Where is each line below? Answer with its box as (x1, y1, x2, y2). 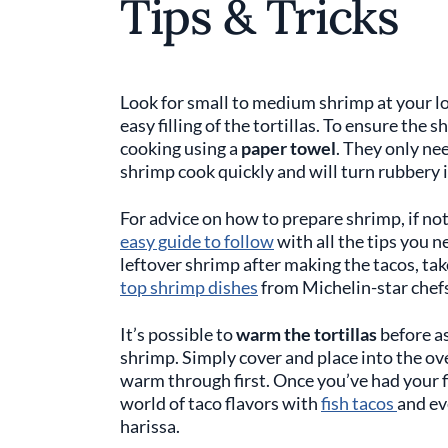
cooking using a (120, 137, 241, 159)
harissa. (120, 415, 183, 437)
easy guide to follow (120, 230, 274, 252)
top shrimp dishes (120, 276, 258, 298)
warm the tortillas (236, 323, 377, 345)
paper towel (241, 137, 336, 159)
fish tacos (321, 392, 397, 414)
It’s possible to (120, 323, 236, 345)
